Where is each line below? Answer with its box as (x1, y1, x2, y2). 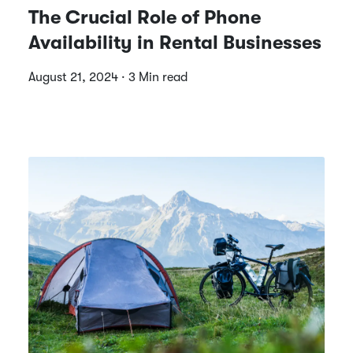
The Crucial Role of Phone (28, 6, 261, 28)
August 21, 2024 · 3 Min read (28, 69, 188, 84)
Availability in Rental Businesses (28, 31, 321, 54)
